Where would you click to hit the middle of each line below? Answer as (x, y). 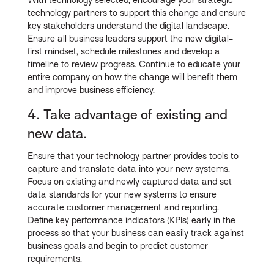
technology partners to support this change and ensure (137, 13)
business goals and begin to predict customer (118, 246)
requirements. (55, 258)
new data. (57, 134)
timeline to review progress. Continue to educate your (134, 65)
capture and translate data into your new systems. (129, 168)
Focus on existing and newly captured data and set (130, 181)
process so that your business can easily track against (136, 233)
